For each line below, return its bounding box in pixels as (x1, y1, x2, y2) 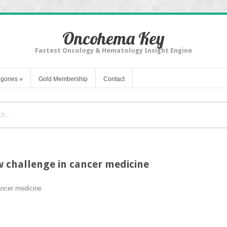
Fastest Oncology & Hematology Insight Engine (35, 47, 192, 54)
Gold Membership (39, 75, 88, 83)
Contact (103, 75, 125, 83)
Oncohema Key (62, 27, 165, 49)
